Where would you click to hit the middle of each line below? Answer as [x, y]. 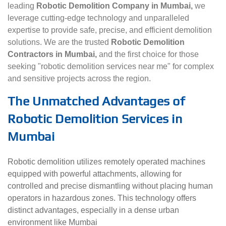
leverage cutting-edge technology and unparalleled [98, 18]
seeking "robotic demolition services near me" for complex [111, 67]
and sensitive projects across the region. [79, 79]
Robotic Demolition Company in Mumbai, [116, 6]
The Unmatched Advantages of [97, 101]
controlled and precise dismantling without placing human [110, 186]
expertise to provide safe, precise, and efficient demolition [110, 30]
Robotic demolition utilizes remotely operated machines [106, 161]
